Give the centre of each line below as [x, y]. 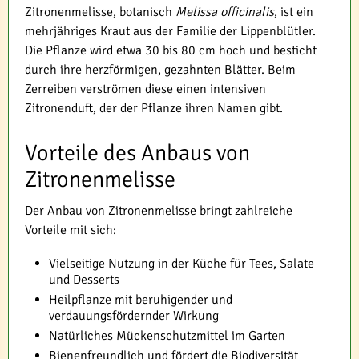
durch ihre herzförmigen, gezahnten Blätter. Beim [160, 70]
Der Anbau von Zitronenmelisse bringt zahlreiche [159, 211]
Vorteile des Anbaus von [137, 153]
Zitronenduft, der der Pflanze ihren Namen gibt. [154, 108]
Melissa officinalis [225, 12]
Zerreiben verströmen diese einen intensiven [145, 89]
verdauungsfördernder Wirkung [134, 316]
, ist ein [294, 12]
